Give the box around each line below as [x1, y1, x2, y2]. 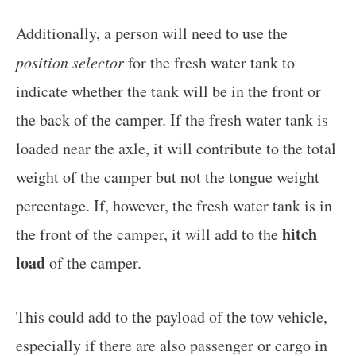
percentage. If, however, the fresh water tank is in [16, 195, 332, 217]
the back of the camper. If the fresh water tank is [16, 109, 328, 131]
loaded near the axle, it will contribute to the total [16, 137, 336, 160]
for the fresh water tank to [124, 52, 295, 74]
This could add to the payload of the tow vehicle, [16, 306, 327, 328]
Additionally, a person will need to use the [16, 22, 288, 44]
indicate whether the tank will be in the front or [16, 80, 321, 103]
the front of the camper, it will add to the [16, 223, 282, 246]
